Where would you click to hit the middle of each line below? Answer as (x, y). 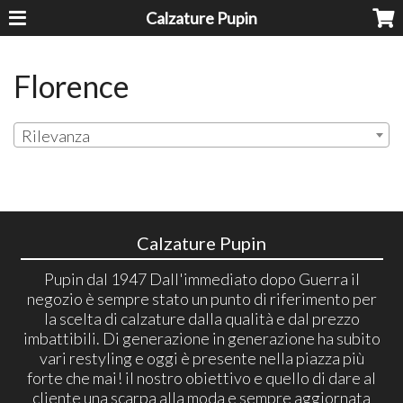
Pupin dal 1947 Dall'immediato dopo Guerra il (201, 278)
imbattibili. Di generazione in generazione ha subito (201, 338)
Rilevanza (56, 136)
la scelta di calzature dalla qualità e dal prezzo (201, 318)
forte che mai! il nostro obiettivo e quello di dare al (201, 377)
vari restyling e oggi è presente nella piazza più (201, 358)
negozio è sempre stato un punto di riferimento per (201, 298)
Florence (72, 86)
